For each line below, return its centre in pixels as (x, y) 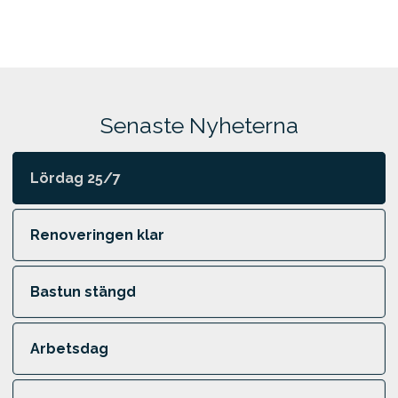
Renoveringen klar (97, 235)
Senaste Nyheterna (199, 125)
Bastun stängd (83, 292)
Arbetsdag (69, 349)
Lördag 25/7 (75, 178)
